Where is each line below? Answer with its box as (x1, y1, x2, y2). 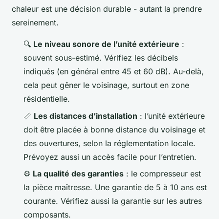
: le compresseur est (124, 169, 201, 179)
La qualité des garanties (33, 169, 124, 179)
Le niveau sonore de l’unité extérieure (33, 39, 179, 49)
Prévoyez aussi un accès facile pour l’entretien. (23, 152, 197, 162)
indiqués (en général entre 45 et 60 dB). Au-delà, (23, 66, 204, 77)
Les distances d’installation (34, 110, 137, 121)
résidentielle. (23, 94, 70, 104)
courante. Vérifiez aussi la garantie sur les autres (23, 196, 202, 206)
